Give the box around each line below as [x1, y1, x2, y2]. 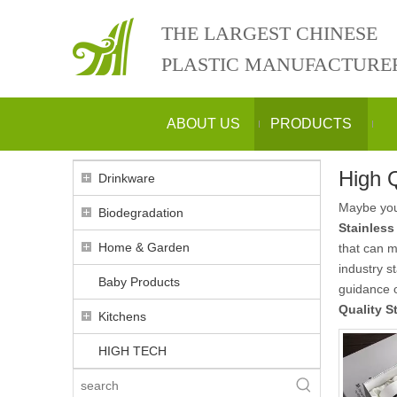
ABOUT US [167, 116, 240, 131]
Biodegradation [98, 206, 183, 220]
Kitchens [98, 309, 146, 323]
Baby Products [98, 275, 180, 289]
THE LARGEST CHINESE [161, 22, 378, 44]
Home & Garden [98, 240, 190, 254]
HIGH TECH [98, 344, 167, 358]
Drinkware [98, 171, 155, 185]
